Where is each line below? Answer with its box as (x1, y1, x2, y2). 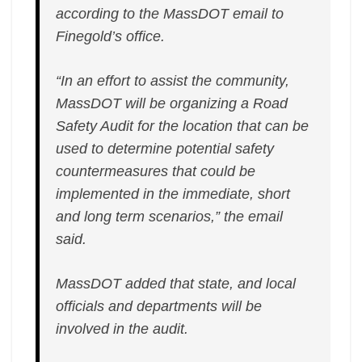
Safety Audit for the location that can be (56, 118, 309, 134)
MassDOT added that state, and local (56, 276, 297, 292)
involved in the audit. (56, 321, 189, 337)
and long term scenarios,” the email (56, 208, 284, 225)
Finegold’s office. (56, 28, 166, 44)
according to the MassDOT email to (56, 6, 284, 22)
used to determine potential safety (56, 141, 275, 157)
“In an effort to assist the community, (56, 73, 290, 89)
